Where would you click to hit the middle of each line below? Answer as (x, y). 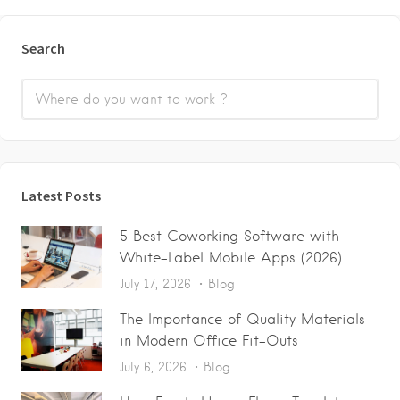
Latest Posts (61, 195)
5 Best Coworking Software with (229, 236)
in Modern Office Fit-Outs (209, 340)
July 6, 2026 (153, 367)
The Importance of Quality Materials (242, 319)
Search (43, 48)
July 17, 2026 (155, 283)
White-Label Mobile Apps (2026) (231, 257)
